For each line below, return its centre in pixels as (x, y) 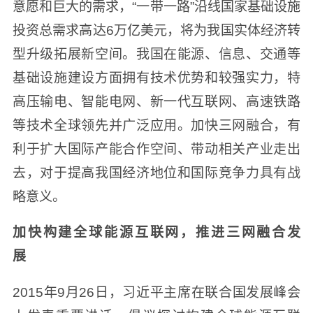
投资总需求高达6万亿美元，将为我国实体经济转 (156, 30)
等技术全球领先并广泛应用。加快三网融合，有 (156, 125)
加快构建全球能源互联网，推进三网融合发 (156, 233)
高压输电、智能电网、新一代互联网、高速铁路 (156, 101)
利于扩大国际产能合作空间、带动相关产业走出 (156, 149)
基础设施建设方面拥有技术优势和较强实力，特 (156, 78)
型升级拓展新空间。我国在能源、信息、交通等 (156, 54)
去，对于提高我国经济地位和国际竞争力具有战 (156, 173)
